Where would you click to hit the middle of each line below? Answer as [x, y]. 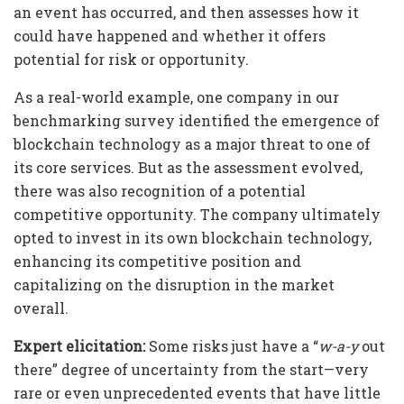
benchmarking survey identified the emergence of [197, 120]
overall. [41, 308]
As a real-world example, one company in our [176, 96]
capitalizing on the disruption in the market [174, 284]
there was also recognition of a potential [160, 190]
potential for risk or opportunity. [131, 59]
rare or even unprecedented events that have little [197, 392]
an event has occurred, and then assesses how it [186, 12]
